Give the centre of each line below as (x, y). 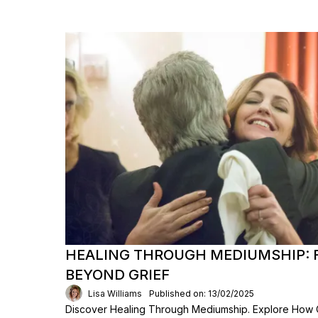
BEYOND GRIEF (117, 275)
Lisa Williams (115, 293)
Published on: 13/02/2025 (202, 293)
